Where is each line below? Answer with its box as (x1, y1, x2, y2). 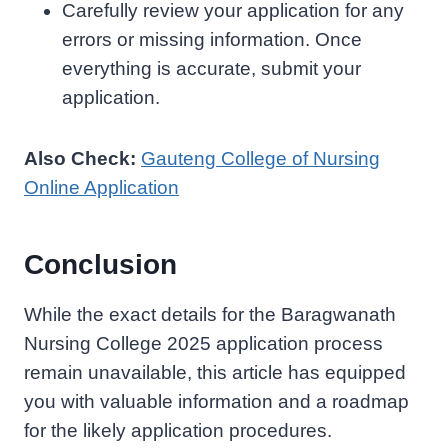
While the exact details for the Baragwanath (24, 303, 396, 325)
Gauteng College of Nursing (141, 147, 380, 169)
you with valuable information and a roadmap (24, 390, 409, 412)
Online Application (24, 176, 179, 198)
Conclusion (24, 248, 177, 280)
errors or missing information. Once (62, 28, 362, 50)
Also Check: (24, 147, 141, 169)
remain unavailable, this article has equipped (24, 361, 406, 383)
